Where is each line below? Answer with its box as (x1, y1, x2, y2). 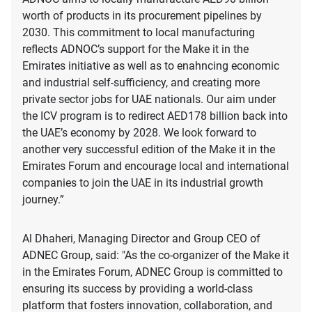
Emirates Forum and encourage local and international (22, 159, 289, 173)
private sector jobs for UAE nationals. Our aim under (22, 93, 276, 107)
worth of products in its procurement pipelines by (22, 9, 262, 23)
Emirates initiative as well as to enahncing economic (22, 59, 279, 73)
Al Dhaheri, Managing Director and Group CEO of (22, 232, 260, 246)
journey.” (22, 193, 64, 207)
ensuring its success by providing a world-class (22, 282, 253, 296)
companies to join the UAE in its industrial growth (22, 176, 263, 190)
